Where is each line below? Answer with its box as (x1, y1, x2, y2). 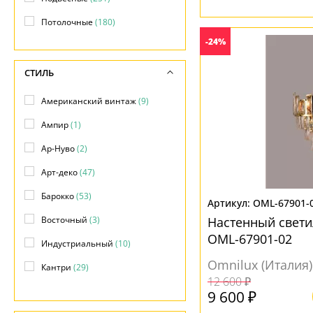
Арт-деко (41, 166, 80, 178)
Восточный (41, 214, 89, 226)
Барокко (41, 190, 76, 202)
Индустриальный (41, 238, 115, 249)
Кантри (41, 261, 73, 273)
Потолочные (41, 16, 95, 28)
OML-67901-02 (208, 231, 292, 247)
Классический (41, 285, 101, 297)
